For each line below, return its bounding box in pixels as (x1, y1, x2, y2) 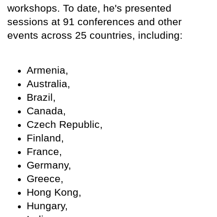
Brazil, (27, 92, 56, 103)
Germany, (27, 159, 71, 171)
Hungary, (27, 200, 68, 212)
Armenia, (27, 64, 68, 76)
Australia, (27, 78, 70, 90)
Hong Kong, (27, 186, 81, 198)
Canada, (27, 105, 66, 117)
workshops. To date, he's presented (7, 2, 171, 14)
